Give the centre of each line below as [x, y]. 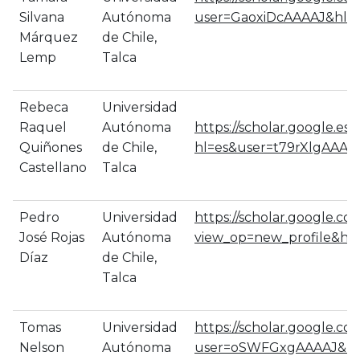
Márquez [49, 37]
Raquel [43, 127]
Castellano [53, 168]
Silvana [42, 17]
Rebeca [44, 107]
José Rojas [52, 237]
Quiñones [51, 147]
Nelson [42, 348]
